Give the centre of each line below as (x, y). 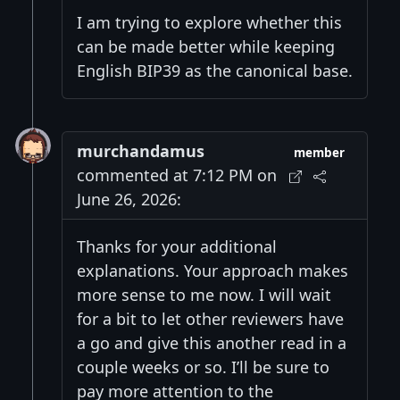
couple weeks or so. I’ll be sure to (203, 367)
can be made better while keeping (206, 46)
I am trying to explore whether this (209, 22)
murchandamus (141, 150)
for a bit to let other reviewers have (210, 318)
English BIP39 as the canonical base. (215, 70)
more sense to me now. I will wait (204, 294)
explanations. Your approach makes (212, 270)
